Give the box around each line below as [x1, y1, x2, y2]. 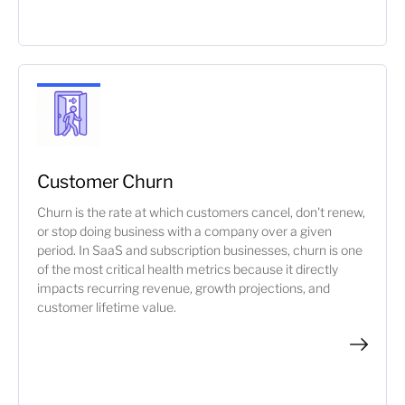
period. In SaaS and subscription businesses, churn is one [37, 242, 363, 258]
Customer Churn [37, 171, 174, 193]
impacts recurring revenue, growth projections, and [37, 280, 330, 296]
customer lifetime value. [37, 299, 176, 315]
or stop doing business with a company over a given [37, 223, 332, 239]
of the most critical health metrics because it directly [37, 261, 338, 277]
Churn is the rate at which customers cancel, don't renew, [37, 204, 365, 220]
